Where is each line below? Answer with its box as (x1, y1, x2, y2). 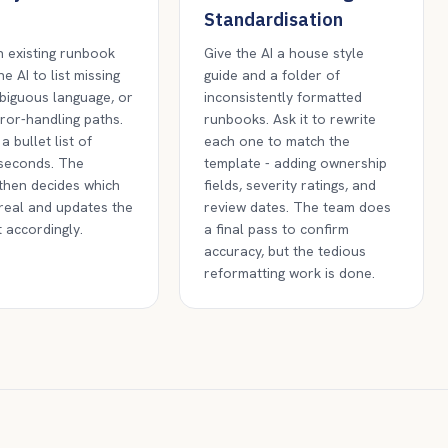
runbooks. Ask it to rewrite (203, 110, 376, 128)
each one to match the (203, 132, 350, 150)
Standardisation (203, 8, 343, 31)
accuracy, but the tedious (203, 242, 366, 260)
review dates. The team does (203, 198, 391, 216)
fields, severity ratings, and (203, 176, 376, 194)
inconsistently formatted (203, 88, 362, 106)
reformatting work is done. (203, 264, 375, 282)
